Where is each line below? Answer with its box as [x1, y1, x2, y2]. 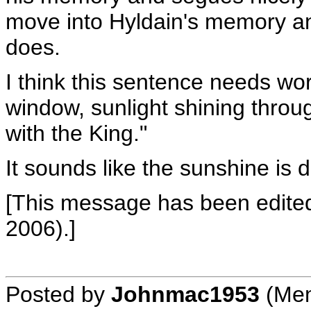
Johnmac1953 [111, 282, 260, 307]
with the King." [6, 120, 147, 146]
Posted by [6, 282, 111, 307]
